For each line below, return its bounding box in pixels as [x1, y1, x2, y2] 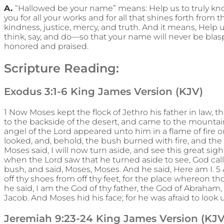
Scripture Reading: [4, 61, 119, 76]
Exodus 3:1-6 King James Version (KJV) [4, 85, 203, 98]
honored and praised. [4, 41, 88, 51]
